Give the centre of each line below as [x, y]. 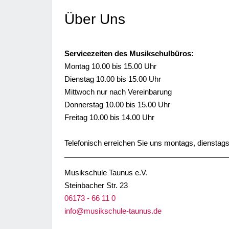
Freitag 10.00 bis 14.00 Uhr [109, 118]
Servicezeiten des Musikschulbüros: [129, 54]
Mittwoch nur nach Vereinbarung [118, 92]
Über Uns [95, 19]
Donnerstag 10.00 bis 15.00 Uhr [117, 105]
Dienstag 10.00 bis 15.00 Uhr [113, 79]
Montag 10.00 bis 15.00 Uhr [110, 66]
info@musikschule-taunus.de [113, 211]
